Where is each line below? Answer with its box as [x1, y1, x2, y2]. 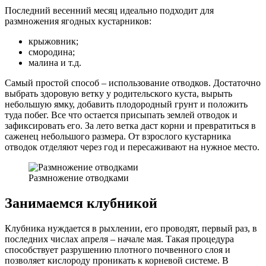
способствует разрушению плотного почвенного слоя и [5, 244, 230, 255]
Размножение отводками [28, 172, 129, 183]
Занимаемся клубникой [5, 195, 157, 211]
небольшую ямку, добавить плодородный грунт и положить [5, 99, 248, 109]
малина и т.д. [28, 57, 81, 68]
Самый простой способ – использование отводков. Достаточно [5, 77, 261, 88]
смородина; [28, 46, 75, 57]
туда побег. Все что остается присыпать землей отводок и [5, 109, 237, 120]
